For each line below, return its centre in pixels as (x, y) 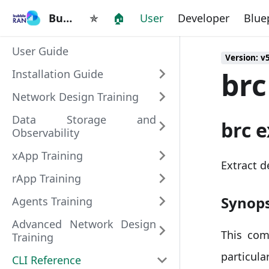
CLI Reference (47, 260)
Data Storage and (84, 119)
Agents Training (52, 201)
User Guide (40, 51)
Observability (46, 133)
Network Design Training (75, 97)
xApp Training (47, 156)
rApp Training (47, 178)
